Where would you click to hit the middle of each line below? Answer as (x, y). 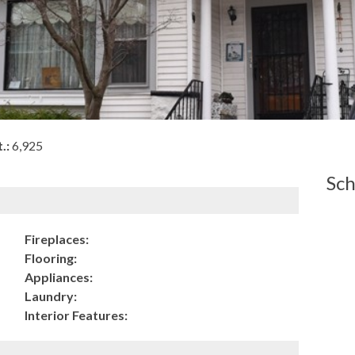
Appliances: (58, 277)
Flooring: (50, 258)
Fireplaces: (56, 239)
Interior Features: (76, 315)
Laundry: (50, 296)
